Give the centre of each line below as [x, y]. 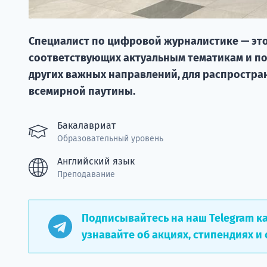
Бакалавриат [86, 125]
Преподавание [86, 174]
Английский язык [96, 161]
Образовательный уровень [110, 138]
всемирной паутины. [82, 91]
